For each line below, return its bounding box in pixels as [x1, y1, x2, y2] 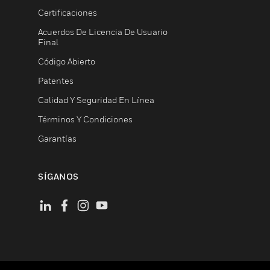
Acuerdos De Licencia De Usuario [38, 27, 168, 37]
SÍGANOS [38, 171, 79, 181]
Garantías [38, 133, 77, 143]
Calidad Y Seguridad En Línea [38, 95, 154, 105]
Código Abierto [38, 56, 95, 66]
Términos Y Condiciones [38, 114, 133, 124]
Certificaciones [38, 7, 97, 17]
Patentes [38, 75, 74, 86]
